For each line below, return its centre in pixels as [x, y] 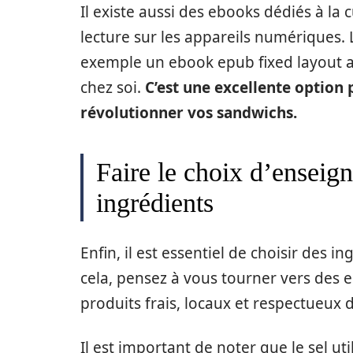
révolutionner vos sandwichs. [189, 113]
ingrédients [155, 203]
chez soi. [113, 88]
